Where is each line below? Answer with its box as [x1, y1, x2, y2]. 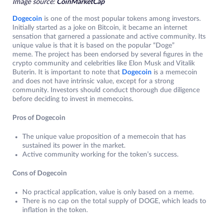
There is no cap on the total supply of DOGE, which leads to [22, 197, 206, 205]
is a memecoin [152, 68, 197, 76]
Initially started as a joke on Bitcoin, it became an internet [12, 24, 187, 31]
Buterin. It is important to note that [12, 68, 122, 76]
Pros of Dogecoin [12, 114, 65, 121]
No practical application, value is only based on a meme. [22, 188, 196, 196]
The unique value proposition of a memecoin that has [22, 133, 186, 140]
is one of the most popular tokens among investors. [42, 15, 201, 22]
